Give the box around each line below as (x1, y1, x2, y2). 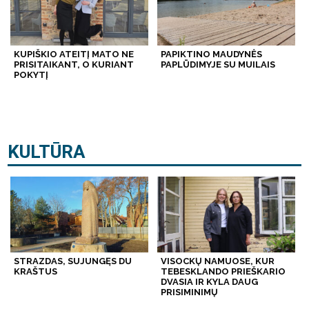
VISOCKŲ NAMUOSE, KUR (160, 256, 275, 267)
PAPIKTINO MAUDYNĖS (160, 49, 262, 60)
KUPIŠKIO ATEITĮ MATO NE (14, 49, 134, 60)
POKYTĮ (14, 70, 49, 81)
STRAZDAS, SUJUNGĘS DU (14, 256, 132, 267)
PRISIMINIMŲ (160, 287, 218, 298)
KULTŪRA (8, 141, 86, 163)
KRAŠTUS (14, 266, 58, 277)
